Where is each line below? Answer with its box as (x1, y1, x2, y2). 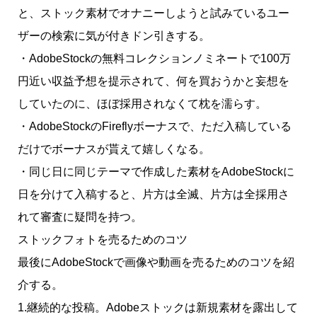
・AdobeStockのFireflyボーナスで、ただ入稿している (17, 120, 292, 132)
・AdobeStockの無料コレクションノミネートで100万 (17, 52, 291, 64)
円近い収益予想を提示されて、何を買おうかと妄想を (17, 74, 289, 87)
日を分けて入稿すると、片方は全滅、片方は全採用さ (17, 188, 289, 200)
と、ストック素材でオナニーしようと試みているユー (17, 6, 289, 19)
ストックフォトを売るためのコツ (17, 233, 188, 246)
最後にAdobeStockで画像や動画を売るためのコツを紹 (17, 255, 294, 268)
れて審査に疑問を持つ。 (17, 210, 142, 223)
